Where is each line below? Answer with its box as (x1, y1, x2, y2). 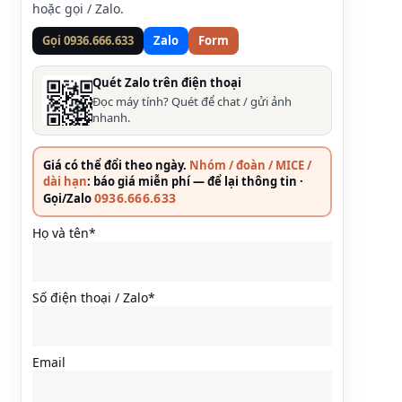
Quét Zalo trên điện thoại (92, 74, 241, 92)
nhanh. (92, 109, 130, 127)
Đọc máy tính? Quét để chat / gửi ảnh (92, 93, 292, 110)
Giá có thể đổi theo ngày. (42, 157, 189, 174)
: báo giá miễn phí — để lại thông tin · (86, 173, 303, 190)
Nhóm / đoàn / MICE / (188, 157, 311, 174)
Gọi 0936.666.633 (41, 32, 134, 49)
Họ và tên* (31, 224, 96, 242)
